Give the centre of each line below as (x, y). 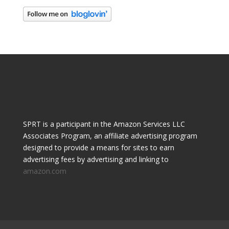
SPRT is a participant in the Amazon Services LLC (104, 124)
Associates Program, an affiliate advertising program (110, 136)
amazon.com (44, 171)
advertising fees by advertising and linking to (96, 159)
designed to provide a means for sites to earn (98, 148)
